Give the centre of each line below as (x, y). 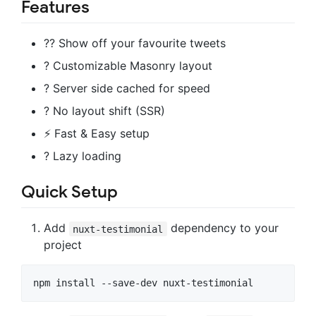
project (63, 245)
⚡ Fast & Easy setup (97, 134)
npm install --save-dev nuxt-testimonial (143, 283)
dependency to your (223, 228)
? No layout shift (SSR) (104, 111)
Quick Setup (69, 192)
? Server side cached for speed (127, 89)
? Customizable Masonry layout (128, 66)
